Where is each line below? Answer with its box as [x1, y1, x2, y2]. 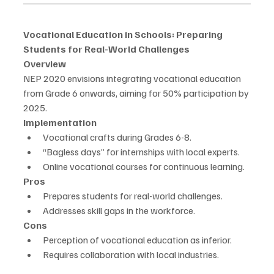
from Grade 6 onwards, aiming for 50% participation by [23, 87, 251, 100]
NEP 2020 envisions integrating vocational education [23, 72, 243, 85]
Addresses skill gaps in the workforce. [43, 204, 195, 217]
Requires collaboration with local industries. [43, 248, 219, 261]
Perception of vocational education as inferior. [43, 234, 232, 246]
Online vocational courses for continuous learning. [43, 160, 245, 173]
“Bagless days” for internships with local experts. [43, 146, 240, 158]
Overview [23, 57, 66, 70]
